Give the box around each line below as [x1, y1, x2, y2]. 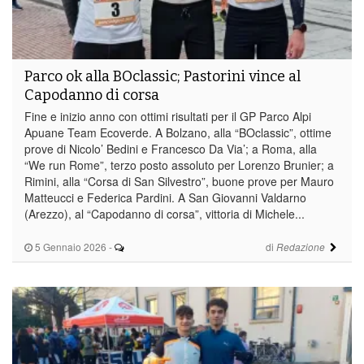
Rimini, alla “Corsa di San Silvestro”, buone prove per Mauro [24, 172, 334, 189]
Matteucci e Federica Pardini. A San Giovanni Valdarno [24, 188, 306, 206]
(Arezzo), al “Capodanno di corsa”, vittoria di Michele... [24, 205, 305, 222]
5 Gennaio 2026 [32, 239, 106, 253]
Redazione [275, 240, 325, 253]
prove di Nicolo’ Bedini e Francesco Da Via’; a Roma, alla [24, 140, 317, 157]
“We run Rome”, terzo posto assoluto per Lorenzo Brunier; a [24, 156, 334, 173]
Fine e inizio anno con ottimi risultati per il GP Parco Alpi [24, 107, 311, 124]
